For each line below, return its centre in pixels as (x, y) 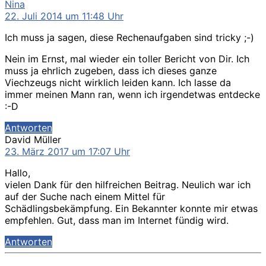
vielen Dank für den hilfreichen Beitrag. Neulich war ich (128, 184)
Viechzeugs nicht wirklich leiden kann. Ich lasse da (118, 82)
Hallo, (18, 172)
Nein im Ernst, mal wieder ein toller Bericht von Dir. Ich (127, 58)
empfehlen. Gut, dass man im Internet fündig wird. (117, 220)
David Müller (33, 139)
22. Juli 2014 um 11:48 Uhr (64, 16)
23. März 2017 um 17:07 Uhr (67, 151)
